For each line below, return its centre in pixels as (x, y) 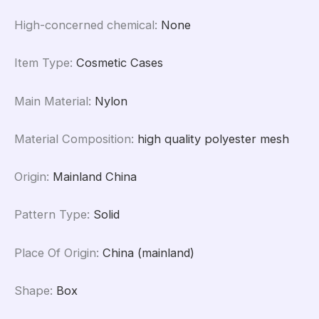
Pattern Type (51, 215)
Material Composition (73, 138)
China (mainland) (148, 252)
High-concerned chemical (84, 25)
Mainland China (95, 177)
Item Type (42, 63)
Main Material (51, 101)
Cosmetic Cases (120, 63)
